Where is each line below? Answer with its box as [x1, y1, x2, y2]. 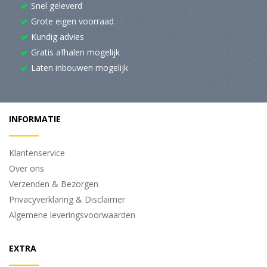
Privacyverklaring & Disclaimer [9, 193, 125, 205]
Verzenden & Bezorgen [9, 178, 98, 190]
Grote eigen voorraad [31, 15, 114, 27]
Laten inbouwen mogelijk [31, 61, 128, 73]
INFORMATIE [9, 113, 61, 125]
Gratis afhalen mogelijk [31, 46, 120, 58]
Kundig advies [31, 30, 84, 42]
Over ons [9, 162, 44, 174]
